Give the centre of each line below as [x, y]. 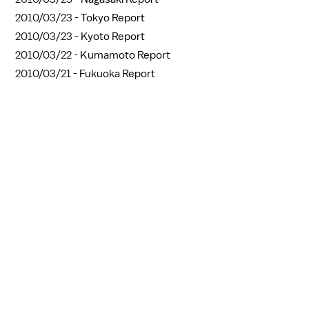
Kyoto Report [113, 37]
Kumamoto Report [125, 56]
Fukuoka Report [117, 74]
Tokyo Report [113, 18]
